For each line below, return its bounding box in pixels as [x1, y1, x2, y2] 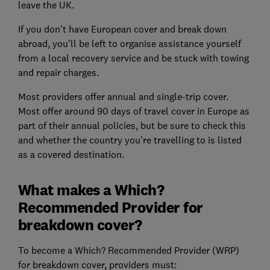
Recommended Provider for [17, 197, 203, 216]
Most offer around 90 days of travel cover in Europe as [17, 104, 250, 117]
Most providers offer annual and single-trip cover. [17, 90, 228, 102]
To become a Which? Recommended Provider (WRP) [17, 243, 239, 256]
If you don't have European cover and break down [17, 22, 227, 35]
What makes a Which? [17, 180, 165, 199]
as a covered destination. [17, 148, 124, 160]
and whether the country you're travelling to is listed [17, 133, 242, 146]
